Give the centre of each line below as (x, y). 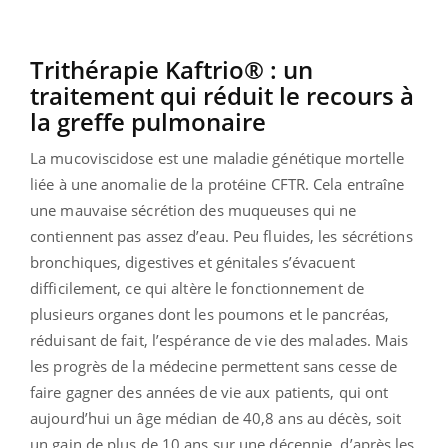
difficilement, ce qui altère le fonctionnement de (197, 287)
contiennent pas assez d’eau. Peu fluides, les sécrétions (221, 235)
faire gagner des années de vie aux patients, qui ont (209, 391)
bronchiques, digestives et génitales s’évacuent (192, 261)
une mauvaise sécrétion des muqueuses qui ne (193, 209)
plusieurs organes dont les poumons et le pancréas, (210, 313)
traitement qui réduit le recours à (222, 95)
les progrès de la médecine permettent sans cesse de (214, 365)
